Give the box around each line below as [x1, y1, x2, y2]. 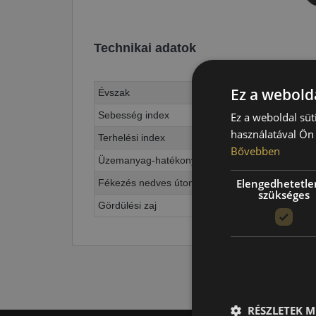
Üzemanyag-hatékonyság [98, 154, 212, 166]
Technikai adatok [94, 41, 196, 56]
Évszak [98, 87, 130, 99]
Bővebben [231, 144, 280, 158]
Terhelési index [98, 132, 165, 144]
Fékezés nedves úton [98, 177, 194, 189]
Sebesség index [98, 109, 169, 121]
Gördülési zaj [98, 200, 157, 212]
